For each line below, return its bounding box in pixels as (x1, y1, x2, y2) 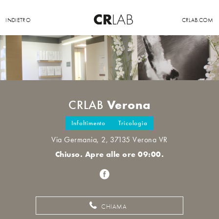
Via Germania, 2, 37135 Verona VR (51, 135, 168, 145)
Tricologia (118, 119, 148, 127)
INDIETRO (5, 17, 31, 23)
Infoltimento (71, 119, 106, 127)
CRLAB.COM (181, 17, 214, 23)
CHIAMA (99, 203, 127, 210)
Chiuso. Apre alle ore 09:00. (55, 149, 164, 159)
